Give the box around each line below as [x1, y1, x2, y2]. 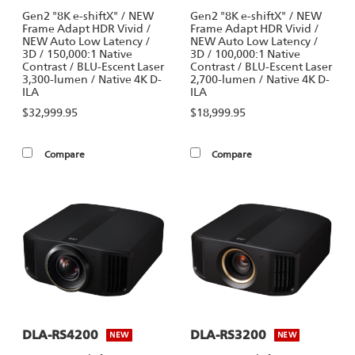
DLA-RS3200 [189, 327, 266, 342]
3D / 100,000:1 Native [189, 48, 300, 60]
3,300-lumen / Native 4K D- [22, 73, 162, 86]
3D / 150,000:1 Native [22, 48, 133, 60]
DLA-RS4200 [22, 327, 99, 342]
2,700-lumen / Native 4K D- [189, 73, 330, 86]
